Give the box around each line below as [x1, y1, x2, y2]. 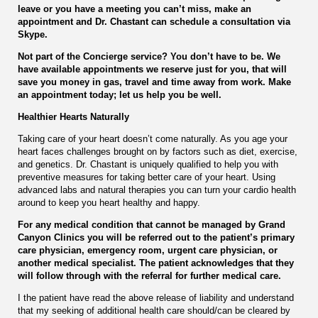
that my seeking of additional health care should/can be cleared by [18, 305, 290, 317]
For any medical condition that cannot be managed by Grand [18, 219, 285, 231]
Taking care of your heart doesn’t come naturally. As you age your [18, 133, 287, 145]
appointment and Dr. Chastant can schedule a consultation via [18, 16, 290, 28]
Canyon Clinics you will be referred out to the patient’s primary [18, 232, 295, 243]
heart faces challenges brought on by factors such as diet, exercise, [18, 146, 297, 158]
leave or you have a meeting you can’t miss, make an [18, 4, 251, 15]
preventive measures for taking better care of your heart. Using [18, 172, 275, 183]
